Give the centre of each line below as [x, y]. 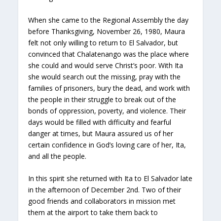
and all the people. [57, 156]
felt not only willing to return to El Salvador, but [103, 42]
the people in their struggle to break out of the [102, 99]
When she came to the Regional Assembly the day [109, 20]
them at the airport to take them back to [93, 213]
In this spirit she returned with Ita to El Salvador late [110, 179]
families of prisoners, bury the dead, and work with [109, 88]
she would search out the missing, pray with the [105, 76]
